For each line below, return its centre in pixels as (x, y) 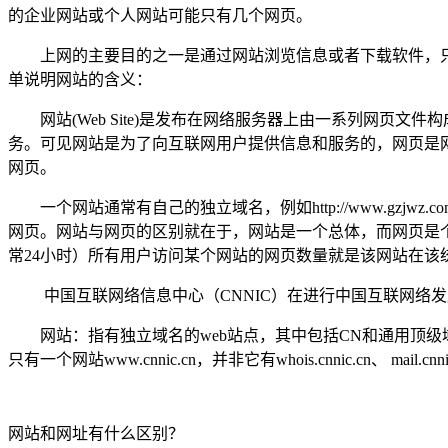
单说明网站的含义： (80, 79)
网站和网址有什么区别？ (96, 433)
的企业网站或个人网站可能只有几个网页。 (160, 15)
